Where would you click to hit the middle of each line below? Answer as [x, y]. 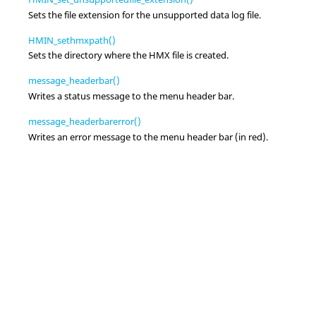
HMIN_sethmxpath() [72, 40]
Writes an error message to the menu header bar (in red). [148, 137]
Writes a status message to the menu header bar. [131, 96]
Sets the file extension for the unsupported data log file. [145, 14]
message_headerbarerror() [85, 122]
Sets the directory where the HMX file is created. [128, 55]
